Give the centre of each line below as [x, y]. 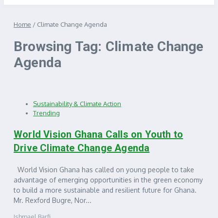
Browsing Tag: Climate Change [109, 46]
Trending [46, 113]
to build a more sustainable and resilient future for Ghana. [105, 190]
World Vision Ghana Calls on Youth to [99, 134]
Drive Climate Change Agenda [82, 148]
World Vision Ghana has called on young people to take [104, 169]
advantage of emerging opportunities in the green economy [108, 180]
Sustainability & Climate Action [77, 103]
